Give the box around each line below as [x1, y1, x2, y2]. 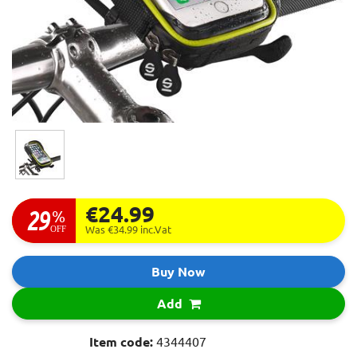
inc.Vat [140, 224, 171, 236]
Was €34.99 [85, 224, 140, 236]
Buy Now [151, 265, 206, 280]
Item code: [89, 335, 156, 350]
